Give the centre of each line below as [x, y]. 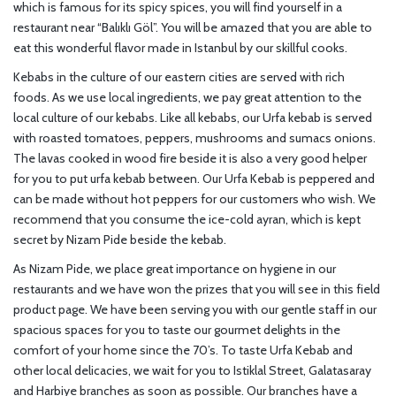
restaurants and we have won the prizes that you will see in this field [197, 289]
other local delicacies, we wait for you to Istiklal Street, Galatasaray [192, 371]
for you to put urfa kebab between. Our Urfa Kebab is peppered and [194, 179]
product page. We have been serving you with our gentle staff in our [195, 310]
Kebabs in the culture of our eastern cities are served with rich [179, 77]
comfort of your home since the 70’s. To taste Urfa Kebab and [183, 350]
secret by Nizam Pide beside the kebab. [120, 240]
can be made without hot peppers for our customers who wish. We [194, 199]
